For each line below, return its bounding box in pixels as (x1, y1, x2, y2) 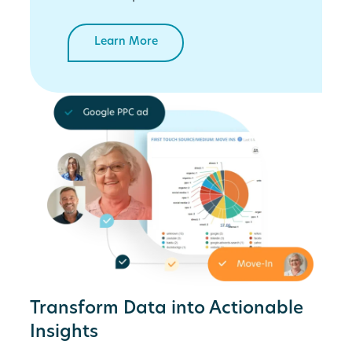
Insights (30, 324, 99, 343)
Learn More (93, 36, 158, 49)
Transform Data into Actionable (30, 300, 304, 319)
